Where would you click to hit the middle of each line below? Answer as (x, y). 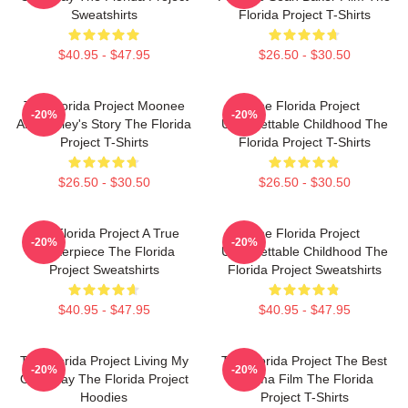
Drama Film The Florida (304, 378)
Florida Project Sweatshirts (304, 269)
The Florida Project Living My (104, 360)
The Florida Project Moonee (104, 105)
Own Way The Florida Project (104, 378)
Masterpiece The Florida (104, 251)
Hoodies (104, 397)
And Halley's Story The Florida (104, 123)
